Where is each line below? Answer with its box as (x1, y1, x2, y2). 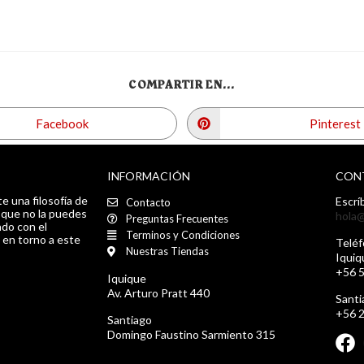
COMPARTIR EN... (128, 76, 236, 93)
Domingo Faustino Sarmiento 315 (107, 327, 275, 341)
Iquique (107, 271, 146, 285)
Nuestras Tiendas (126, 245, 210, 258)
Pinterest (309, 115, 361, 131)
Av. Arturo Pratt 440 (107, 286, 210, 300)
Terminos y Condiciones (126, 228, 240, 241)
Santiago (107, 313, 152, 327)
